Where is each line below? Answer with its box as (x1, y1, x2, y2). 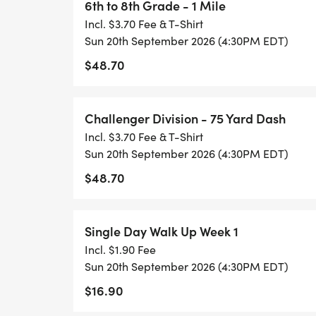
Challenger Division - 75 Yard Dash (85, 109, 286, 127)
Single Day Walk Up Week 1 (85, 222, 238, 240)
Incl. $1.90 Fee (85, 242, 156, 257)
